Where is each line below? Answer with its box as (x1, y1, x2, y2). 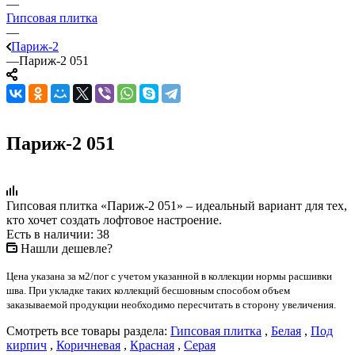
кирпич (6, 338, 47, 352)
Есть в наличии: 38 (6, 227, 109, 241)
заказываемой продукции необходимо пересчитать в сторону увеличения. (6, 298, 336, 311)
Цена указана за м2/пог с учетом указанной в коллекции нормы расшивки (6, 269, 332, 282)
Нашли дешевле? (21, 241, 113, 255)
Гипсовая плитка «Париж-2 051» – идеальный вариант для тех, (6, 198, 347, 212)
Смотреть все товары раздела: (6, 323, 167, 338)
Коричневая (56, 338, 120, 352)
